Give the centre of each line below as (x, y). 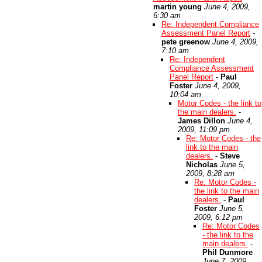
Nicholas (202, 165)
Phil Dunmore (227, 252)
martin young (177, 7)
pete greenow (186, 42)
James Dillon (201, 121)
